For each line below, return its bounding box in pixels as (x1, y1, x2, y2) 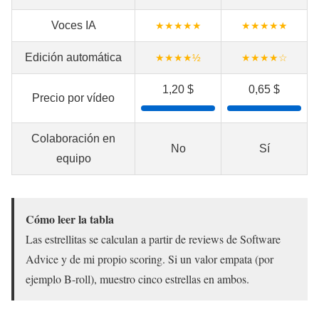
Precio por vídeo (32, 92, 115, 105)
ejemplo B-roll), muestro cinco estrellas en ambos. (26, 271, 249, 287)
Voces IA (51, 19, 96, 32)
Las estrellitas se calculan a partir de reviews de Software (26, 231, 281, 247)
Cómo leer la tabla (26, 211, 114, 228)
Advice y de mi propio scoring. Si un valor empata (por (26, 251, 273, 267)
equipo (56, 152, 91, 165)
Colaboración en (31, 132, 115, 145)
